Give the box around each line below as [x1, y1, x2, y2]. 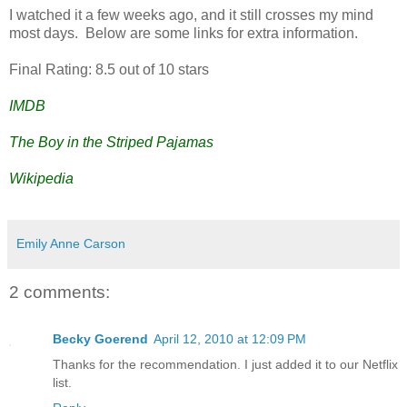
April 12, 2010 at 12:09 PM [154, 331, 306, 346]
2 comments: [9, 282, 110, 302]
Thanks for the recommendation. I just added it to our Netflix [53, 356, 398, 372]
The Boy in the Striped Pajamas [9, 134, 213, 151]
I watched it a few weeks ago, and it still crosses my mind [9, 7, 373, 24]
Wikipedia [9, 171, 74, 187]
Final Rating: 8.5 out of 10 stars [9, 62, 209, 78]
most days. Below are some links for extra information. [9, 25, 358, 42]
